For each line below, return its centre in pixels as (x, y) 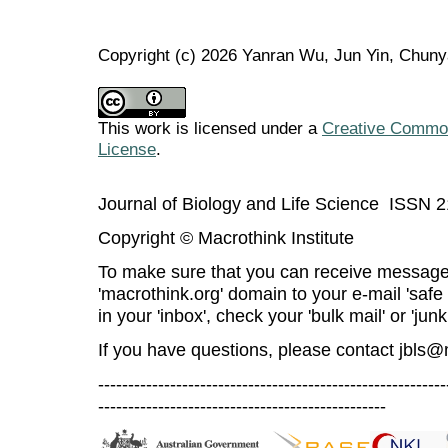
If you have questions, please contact (248, 349)
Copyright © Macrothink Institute (226, 237)
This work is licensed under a (210, 127)
